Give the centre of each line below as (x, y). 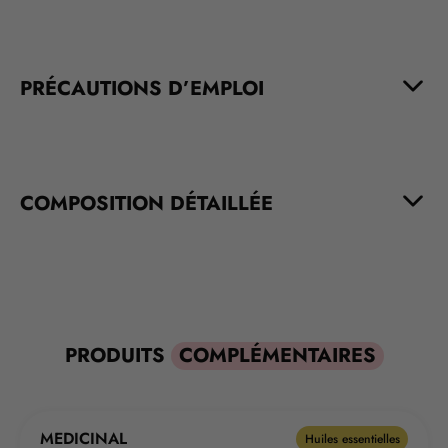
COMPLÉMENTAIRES (277, 356)
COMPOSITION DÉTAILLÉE (146, 203)
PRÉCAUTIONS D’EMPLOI (142, 88)
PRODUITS (117, 356)
